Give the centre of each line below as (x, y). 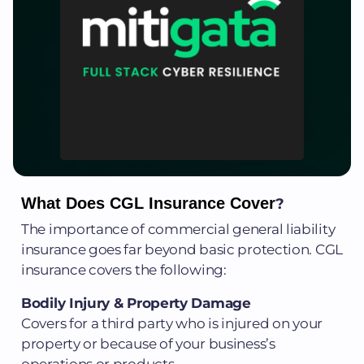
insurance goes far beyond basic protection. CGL (182, 249)
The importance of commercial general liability (178, 229)
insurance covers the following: (124, 269)
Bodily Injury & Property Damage (136, 303)
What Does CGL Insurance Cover (148, 203)
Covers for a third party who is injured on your (172, 323)
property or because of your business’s (148, 343)
